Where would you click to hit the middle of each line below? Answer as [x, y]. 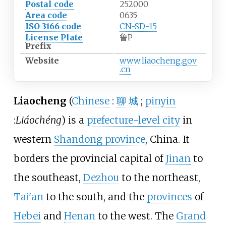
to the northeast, [159, 178]
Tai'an [28, 197]
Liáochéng [38, 120]
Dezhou [101, 178]
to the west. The [135, 216]
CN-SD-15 [138, 26]
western [34, 139]
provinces [169, 197]
